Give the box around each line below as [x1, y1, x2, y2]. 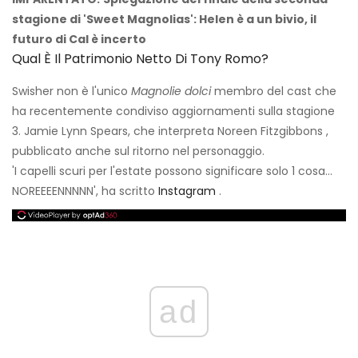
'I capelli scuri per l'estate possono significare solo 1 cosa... [12, 163, 332, 180]
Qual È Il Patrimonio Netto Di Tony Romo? [12, 50, 268, 69]
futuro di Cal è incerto [12, 31, 146, 48]
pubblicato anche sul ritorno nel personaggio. [12, 143, 265, 160]
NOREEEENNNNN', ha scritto [12, 183, 158, 200]
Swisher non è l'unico [12, 83, 131, 100]
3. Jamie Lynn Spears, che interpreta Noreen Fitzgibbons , [12, 123, 328, 140]
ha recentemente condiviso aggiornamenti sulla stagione [12, 103, 335, 120]
